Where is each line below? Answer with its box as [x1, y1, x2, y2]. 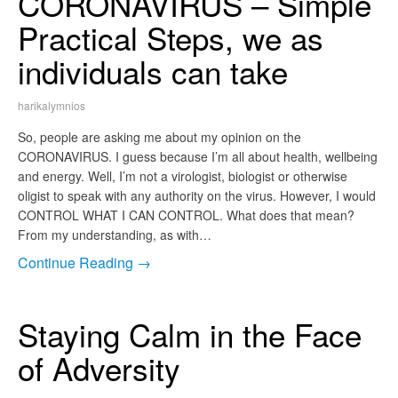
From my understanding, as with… [18, 226, 211, 244]
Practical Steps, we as [18, 15, 323, 60]
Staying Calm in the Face [18, 312, 362, 357]
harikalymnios [18, 98, 85, 114]
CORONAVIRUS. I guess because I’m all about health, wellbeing [18, 147, 378, 166]
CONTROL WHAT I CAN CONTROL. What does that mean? [18, 206, 354, 225]
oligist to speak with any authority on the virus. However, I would [18, 187, 376, 205]
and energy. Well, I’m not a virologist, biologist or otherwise [18, 167, 347, 186]
